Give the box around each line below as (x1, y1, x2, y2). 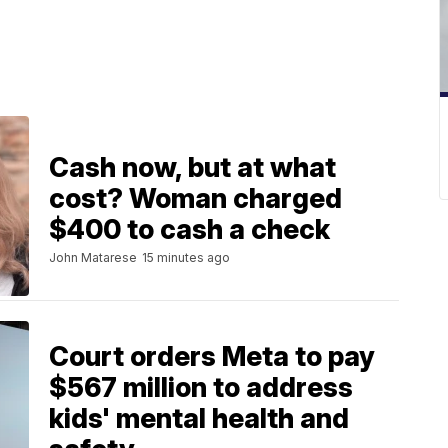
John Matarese (49, 249, 137, 265)
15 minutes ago (142, 249, 230, 265)
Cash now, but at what (49, 150, 336, 184)
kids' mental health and (49, 402, 349, 436)
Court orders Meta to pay (49, 340, 375, 374)
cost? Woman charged (49, 181, 342, 215)
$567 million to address (49, 371, 353, 405)
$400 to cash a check (49, 212, 330, 246)
